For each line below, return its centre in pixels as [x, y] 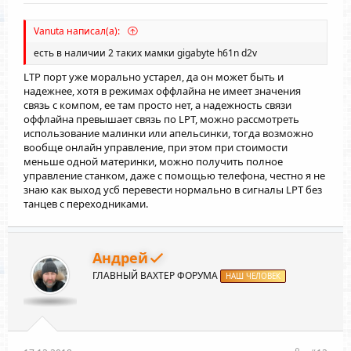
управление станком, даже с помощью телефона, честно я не [174, 176]
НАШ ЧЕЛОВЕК [253, 277]
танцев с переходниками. [86, 204]
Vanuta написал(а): [78, 31]
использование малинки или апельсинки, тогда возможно [168, 134]
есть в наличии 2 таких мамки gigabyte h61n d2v [145, 52]
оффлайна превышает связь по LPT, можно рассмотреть [161, 119]
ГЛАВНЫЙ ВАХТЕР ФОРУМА [155, 276]
